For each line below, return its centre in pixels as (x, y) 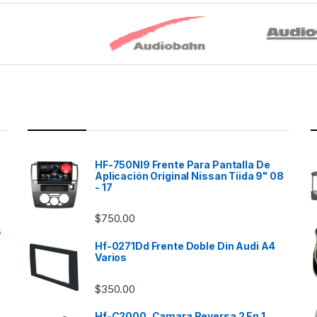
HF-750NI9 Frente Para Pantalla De (183, 164)
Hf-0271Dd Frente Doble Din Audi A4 (185, 246)
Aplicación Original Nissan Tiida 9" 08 (189, 175)
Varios (111, 258)
